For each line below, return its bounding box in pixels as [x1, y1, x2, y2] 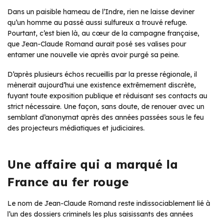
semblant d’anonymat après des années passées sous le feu [7, 112, 204, 122]
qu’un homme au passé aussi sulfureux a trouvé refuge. [7, 18, 187, 27]
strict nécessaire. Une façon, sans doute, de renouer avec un [7, 102, 204, 111]
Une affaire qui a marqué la [7, 156, 178, 172]
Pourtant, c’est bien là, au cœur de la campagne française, [7, 28, 199, 38]
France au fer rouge [7, 174, 129, 189]
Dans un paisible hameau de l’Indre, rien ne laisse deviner [7, 7, 195, 16]
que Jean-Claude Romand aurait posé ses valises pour [7, 39, 186, 48]
